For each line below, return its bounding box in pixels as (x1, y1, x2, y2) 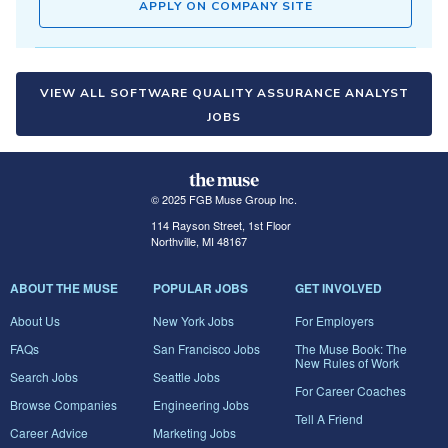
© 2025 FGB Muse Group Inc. (150, 191, 297, 207)
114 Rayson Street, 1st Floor (150, 217, 291, 233)
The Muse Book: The (295, 340, 408, 357)
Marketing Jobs (152, 424, 236, 441)
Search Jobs (10, 368, 78, 385)
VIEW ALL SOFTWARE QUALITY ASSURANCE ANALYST (39, 85, 409, 101)
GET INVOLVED (295, 279, 383, 297)
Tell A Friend (295, 410, 364, 427)
